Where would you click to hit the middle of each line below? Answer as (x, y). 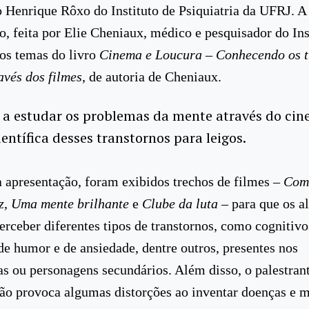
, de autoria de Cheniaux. (152, 76)
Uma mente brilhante (70, 203)
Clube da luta (180, 203)
